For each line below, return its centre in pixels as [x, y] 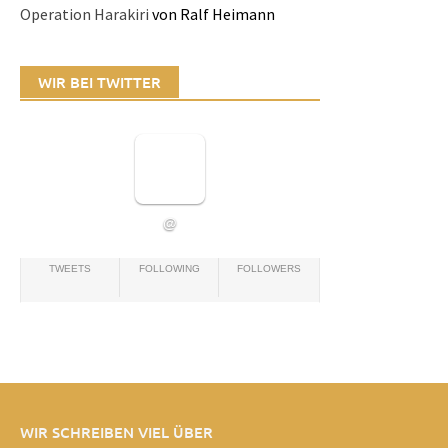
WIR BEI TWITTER [99, 82]
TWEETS [70, 269]
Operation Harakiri [84, 14]
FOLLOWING [169, 269]
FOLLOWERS [268, 269]
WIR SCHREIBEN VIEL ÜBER [116, 432]
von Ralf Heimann [212, 14]
